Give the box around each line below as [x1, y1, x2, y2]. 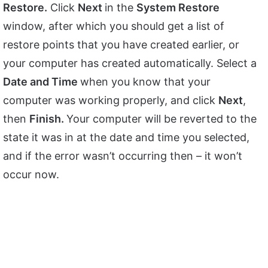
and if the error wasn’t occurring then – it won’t [3, 149, 242, 162]
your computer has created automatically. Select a [3, 56, 257, 69]
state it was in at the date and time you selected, [3, 130, 249, 144]
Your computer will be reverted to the [66, 112, 257, 125]
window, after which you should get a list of [3, 19, 224, 32]
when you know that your [80, 75, 211, 88]
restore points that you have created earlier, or [3, 38, 239, 51]
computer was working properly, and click [3, 93, 218, 106]
